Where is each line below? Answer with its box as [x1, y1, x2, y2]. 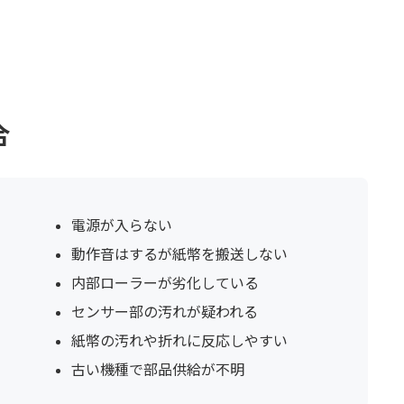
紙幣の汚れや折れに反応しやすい [70, 331, 288, 349]
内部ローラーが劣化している [70, 273, 259, 291]
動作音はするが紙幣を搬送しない [70, 244, 288, 262]
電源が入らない [70, 216, 172, 234]
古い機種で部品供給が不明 [70, 360, 244, 378]
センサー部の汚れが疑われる [70, 302, 258, 320]
